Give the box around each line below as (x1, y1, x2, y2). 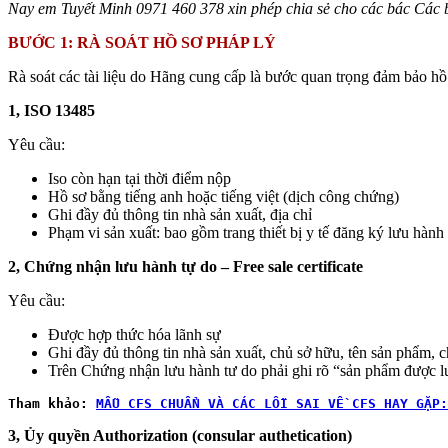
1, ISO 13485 (8, 101, 95, 119)
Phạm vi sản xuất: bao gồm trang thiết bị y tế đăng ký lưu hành (48, 223, 444, 241)
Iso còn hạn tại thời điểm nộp (48, 169, 231, 187)
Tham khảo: (8, 395, 88, 411)
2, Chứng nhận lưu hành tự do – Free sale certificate (8, 257, 363, 275)
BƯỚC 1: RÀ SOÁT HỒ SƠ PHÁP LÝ (8, 33, 276, 51)
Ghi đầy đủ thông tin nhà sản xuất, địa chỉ (48, 205, 312, 223)
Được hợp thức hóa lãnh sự (48, 325, 221, 343)
